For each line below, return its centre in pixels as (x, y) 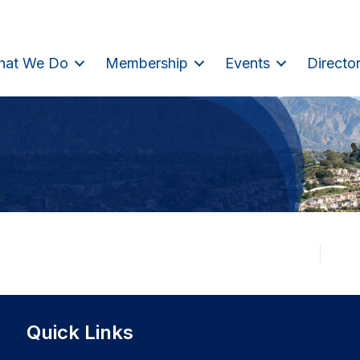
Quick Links (80, 333)
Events (247, 63)
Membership (147, 63)
